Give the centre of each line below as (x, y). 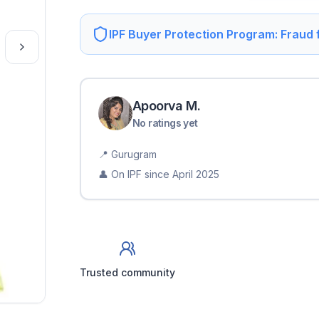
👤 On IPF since (134, 174)
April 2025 (196, 174)
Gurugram (134, 154)
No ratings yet (165, 123)
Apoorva (158, 106)
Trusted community (127, 272)
